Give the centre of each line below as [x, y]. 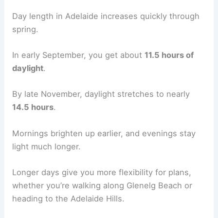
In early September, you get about [79, 55]
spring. [26, 29]
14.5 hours [33, 107]
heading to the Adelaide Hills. [69, 198]
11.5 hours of [169, 55]
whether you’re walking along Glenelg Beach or [102, 185]
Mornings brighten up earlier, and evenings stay [104, 133]
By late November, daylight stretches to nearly [101, 94]
